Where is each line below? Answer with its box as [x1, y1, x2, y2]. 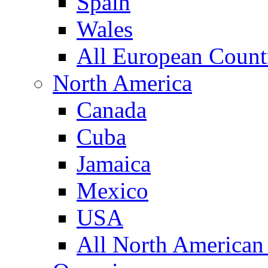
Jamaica [77, 150, 151, 176]
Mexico [77, 177, 148, 203]
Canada [77, 96, 147, 123]
